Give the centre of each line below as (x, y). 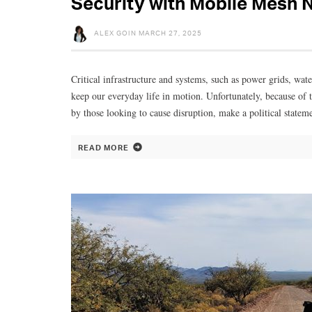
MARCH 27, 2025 (170, 33)
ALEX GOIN (115, 33)
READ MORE (103, 147)
